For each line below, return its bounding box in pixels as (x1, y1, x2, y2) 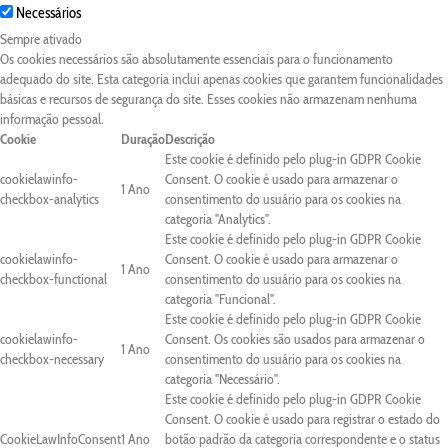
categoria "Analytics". (165, 210, 271, 228)
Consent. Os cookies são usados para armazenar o (165, 330, 425, 348)
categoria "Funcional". (165, 290, 276, 308)
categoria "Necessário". (165, 370, 280, 388)
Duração (121, 130, 165, 148)
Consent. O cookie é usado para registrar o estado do (165, 410, 440, 428)
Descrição (165, 130, 215, 148)
